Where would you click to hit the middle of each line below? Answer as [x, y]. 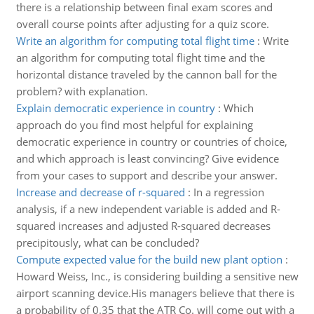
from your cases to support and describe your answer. [146, 175]
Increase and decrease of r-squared [100, 192]
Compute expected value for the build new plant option [149, 259]
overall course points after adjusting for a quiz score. [142, 24]
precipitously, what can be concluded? [107, 243]
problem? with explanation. [82, 91]
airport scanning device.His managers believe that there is [155, 293]
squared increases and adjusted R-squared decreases [143, 226]
